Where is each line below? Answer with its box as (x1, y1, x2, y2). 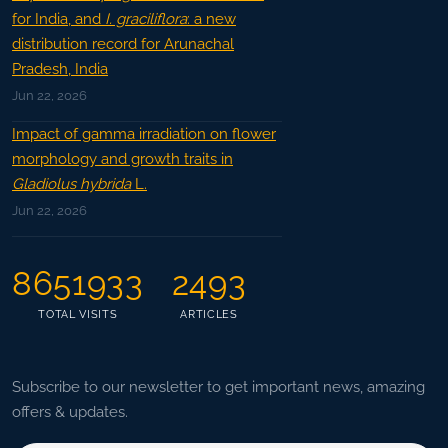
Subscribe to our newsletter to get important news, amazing (12, 378, 425, 397)
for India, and (12, 10, 105, 29)
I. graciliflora (105, 10, 187, 29)
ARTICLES (180, 308, 238, 322)
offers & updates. (12, 403, 128, 422)
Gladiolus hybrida (12, 175, 131, 194)
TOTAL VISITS (38, 308, 118, 322)
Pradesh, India (12, 60, 108, 79)
